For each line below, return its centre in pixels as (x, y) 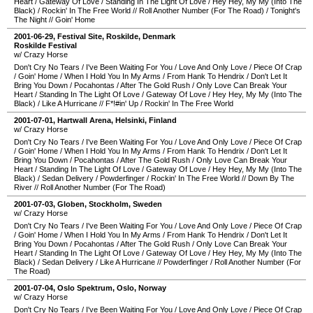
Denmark (159, 36)
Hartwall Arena (84, 120)
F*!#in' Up (122, 103)
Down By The (271, 178)
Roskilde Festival (45, 45)
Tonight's (285, 10)
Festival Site (80, 36)
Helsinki (130, 120)
